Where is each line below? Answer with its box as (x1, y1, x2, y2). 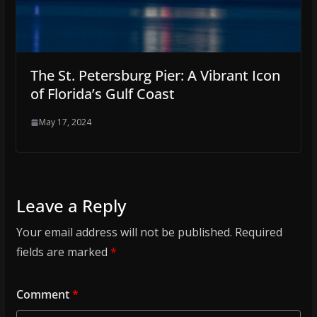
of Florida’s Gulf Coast (30, 84, 175, 104)
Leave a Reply (16, 194, 126, 218)
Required (234, 224, 282, 241)
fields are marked (16, 244, 110, 260)
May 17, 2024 (38, 116, 91, 129)
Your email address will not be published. (16, 224, 232, 241)
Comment (16, 287, 72, 303)
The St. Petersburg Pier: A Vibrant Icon (30, 66, 280, 86)
